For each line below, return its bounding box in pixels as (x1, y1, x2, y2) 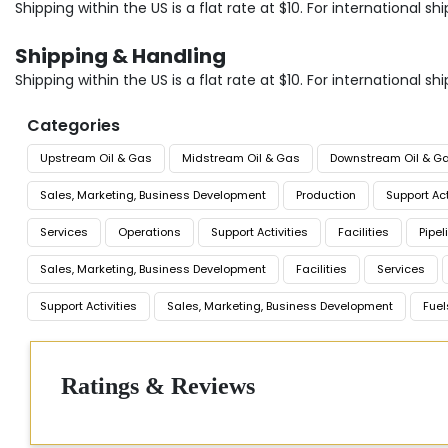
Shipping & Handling (15, 42, 226, 71)
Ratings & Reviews (61, 373, 255, 400)
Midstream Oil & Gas (182, 150, 300, 167)
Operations (118, 224, 181, 241)
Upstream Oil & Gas (40, 150, 152, 167)
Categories (27, 114, 120, 138)
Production (296, 187, 356, 204)
